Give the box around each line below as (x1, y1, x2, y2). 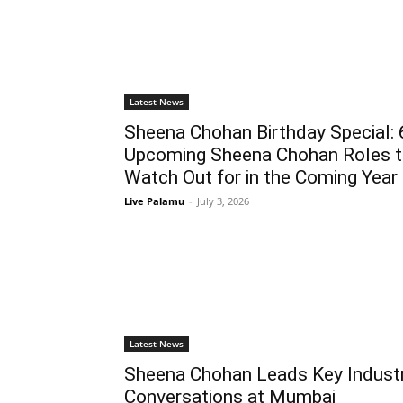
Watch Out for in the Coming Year (124, 166, 398, 188)
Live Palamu (124, 193, 184, 208)
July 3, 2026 (197, 193, 249, 208)
